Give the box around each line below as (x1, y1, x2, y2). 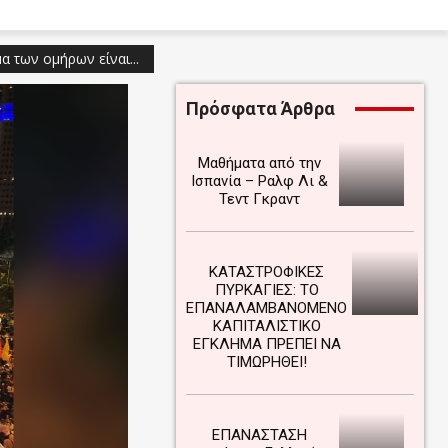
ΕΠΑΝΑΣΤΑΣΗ (212, 426, 308, 444)
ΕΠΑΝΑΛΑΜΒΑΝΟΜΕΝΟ (186, 299, 348, 317)
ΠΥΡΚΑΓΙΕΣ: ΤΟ (214, 281, 319, 299)
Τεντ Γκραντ (219, 190, 301, 208)
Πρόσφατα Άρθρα (186, 98, 336, 119)
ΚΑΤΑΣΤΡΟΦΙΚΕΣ (209, 263, 325, 281)
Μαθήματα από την (198, 154, 322, 172)
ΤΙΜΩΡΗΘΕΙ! (226, 353, 307, 371)
